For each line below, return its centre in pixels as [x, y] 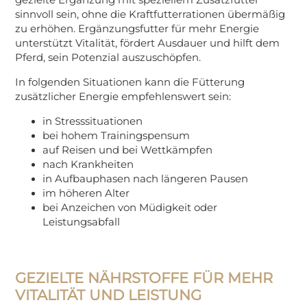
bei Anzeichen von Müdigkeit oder [130, 207]
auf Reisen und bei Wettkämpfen [128, 150]
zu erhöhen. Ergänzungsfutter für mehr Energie [137, 28]
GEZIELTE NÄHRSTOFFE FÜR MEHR [144, 278]
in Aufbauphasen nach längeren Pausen [146, 179]
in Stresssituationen [93, 121]
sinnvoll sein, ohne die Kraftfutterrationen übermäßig [150, 14]
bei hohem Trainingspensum [116, 135]
